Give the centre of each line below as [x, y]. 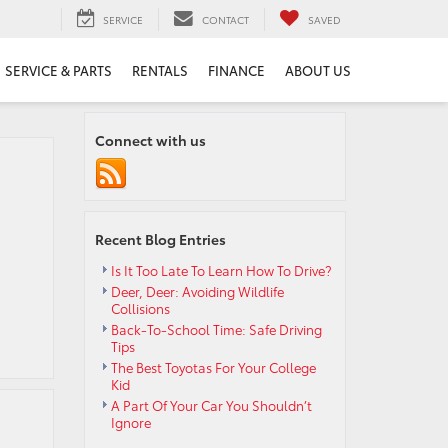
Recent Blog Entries [160, 239]
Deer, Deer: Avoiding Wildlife [197, 291]
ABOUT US [318, 70]
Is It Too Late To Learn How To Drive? [220, 270]
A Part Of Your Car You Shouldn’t [211, 405]
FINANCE [236, 70]
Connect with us [150, 140]
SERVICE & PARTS [58, 70]
